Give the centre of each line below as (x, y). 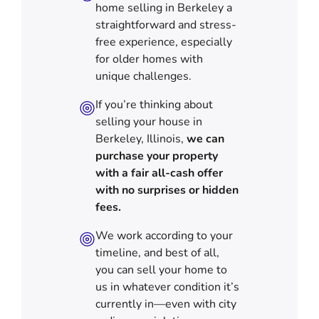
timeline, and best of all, (157, 252)
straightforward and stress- (166, 25)
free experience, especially (163, 42)
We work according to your (164, 235)
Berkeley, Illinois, (141, 138)
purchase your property (156, 156)
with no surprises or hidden (167, 190)
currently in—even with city (166, 304)
